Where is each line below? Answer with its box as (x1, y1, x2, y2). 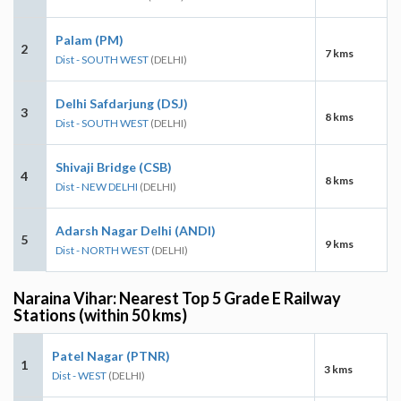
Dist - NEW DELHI (55, 179, 138, 193)
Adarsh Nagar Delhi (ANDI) (55, 222, 216, 238)
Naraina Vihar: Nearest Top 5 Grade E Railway (13, 287, 341, 308)
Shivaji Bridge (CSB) (55, 158, 172, 175)
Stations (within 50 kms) (13, 304, 187, 325)
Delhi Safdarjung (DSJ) (55, 95, 188, 111)
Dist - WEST (52, 368, 107, 382)
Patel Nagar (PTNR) (52, 347, 170, 363)
